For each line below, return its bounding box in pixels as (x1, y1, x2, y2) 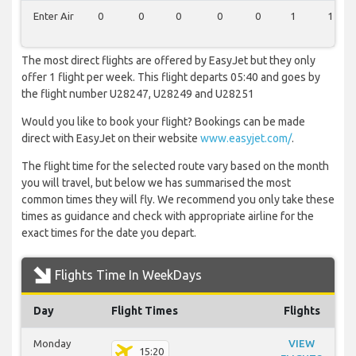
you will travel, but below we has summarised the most (21, 176, 291, 190)
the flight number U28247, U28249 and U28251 (21, 87, 254, 101)
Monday (33, 338, 71, 350)
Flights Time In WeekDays (55, 268, 202, 283)
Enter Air (33, 10, 74, 22)
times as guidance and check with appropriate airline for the (21, 210, 314, 223)
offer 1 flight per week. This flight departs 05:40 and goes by (21, 71, 320, 84)
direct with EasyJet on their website (21, 132, 200, 145)
